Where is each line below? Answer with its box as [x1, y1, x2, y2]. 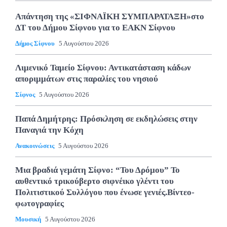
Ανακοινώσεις [15, 142, 54, 150]
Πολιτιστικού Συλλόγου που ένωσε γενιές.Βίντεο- [15, 187, 195, 198]
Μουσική [15, 215, 41, 223]
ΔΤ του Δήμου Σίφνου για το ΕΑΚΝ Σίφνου [15, 23, 175, 33]
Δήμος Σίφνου [15, 40, 55, 48]
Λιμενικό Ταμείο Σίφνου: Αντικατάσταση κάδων [15, 63, 191, 73]
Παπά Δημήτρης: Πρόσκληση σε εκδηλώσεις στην [15, 114, 198, 124]
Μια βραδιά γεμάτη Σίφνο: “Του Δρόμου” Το [15, 165, 180, 175]
